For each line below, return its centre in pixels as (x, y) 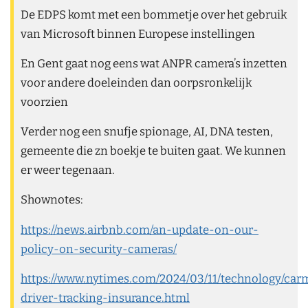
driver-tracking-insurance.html (105, 297)
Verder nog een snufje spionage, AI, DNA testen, (147, 132)
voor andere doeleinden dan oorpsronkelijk (136, 83)
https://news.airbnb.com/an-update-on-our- (140, 229)
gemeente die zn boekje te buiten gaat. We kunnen (153, 151)
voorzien (44, 102)
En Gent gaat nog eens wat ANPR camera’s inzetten (154, 64)
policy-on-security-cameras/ (99, 249)
